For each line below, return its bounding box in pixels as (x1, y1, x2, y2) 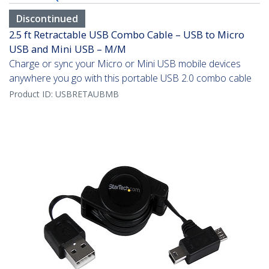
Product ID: (9, 88, 55, 100)
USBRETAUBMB (55, 88, 119, 100)
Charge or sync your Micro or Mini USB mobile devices (9, 57, 241, 71)
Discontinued (16, 12, 78, 26)
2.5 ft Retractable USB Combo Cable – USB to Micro (9, 28, 244, 42)
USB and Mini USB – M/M (9, 42, 126, 56)
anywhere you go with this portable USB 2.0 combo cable (9, 71, 252, 85)
